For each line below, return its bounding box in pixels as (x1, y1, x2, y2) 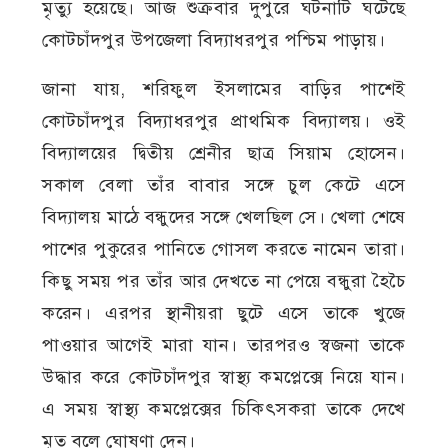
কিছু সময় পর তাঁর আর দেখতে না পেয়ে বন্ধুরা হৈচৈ (42, 269, 406, 292)
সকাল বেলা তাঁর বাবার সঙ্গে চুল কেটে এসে (42, 173, 406, 196)
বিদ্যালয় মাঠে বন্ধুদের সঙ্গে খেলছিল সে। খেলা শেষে (42, 205, 406, 228)
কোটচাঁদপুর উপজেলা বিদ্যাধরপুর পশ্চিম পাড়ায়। (42, 28, 392, 51)
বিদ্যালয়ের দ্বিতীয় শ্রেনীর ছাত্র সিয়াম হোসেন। (42, 141, 406, 164)
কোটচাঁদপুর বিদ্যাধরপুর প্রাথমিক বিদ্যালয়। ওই (42, 109, 406, 132)
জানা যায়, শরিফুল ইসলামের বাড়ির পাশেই (42, 77, 406, 100)
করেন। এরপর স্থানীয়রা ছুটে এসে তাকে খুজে (42, 301, 406, 324)
